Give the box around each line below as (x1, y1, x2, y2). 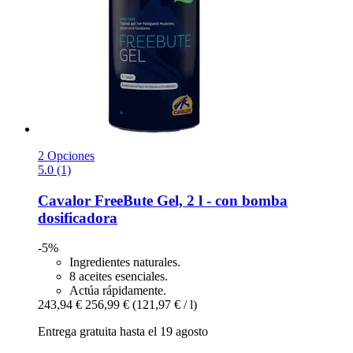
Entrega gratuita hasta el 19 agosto (38, 325, 208, 339)
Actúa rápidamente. (69, 284, 166, 298)
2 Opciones (38, 148, 95, 162)
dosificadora (38, 209, 117, 226)
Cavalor (38, 191, 91, 209)
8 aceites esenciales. (69, 269, 168, 284)
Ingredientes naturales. (69, 255, 180, 269)
